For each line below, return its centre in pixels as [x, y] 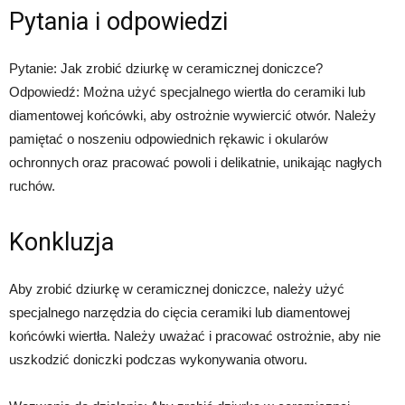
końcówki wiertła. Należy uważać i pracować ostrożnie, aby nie [195, 336]
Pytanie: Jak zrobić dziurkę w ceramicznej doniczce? [166, 69]
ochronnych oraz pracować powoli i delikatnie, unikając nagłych [195, 163]
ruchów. [32, 186]
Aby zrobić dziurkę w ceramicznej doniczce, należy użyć [177, 289]
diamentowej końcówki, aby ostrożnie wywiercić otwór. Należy [193, 116]
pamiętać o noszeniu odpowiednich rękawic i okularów [169, 139]
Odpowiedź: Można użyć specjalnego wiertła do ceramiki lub [187, 92]
